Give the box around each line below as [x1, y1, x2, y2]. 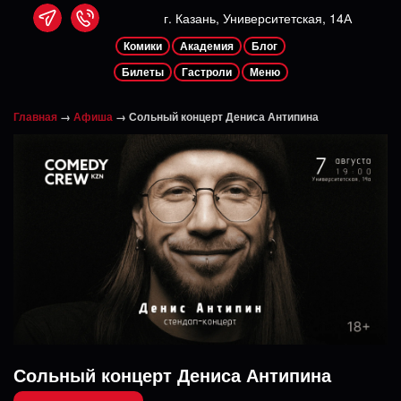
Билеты [121, 63, 164, 80]
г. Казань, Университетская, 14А [163, 9, 352, 27]
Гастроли [181, 63, 232, 80]
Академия [180, 38, 234, 55]
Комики [124, 38, 162, 55]
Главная [13, 107, 57, 124]
